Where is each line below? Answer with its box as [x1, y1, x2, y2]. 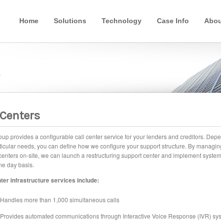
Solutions [54, 17, 86, 25]
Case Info [157, 17, 189, 25]
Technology [102, 17, 142, 25]
